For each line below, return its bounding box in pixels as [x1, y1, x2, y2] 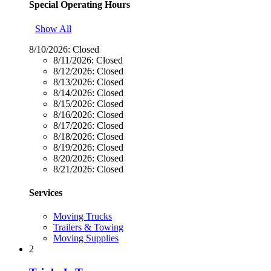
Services [29, 187, 62, 198]
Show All [35, 23, 71, 34]
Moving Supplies [53, 233, 119, 244]
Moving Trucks [53, 211, 112, 222]
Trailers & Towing [53, 222, 123, 233]
